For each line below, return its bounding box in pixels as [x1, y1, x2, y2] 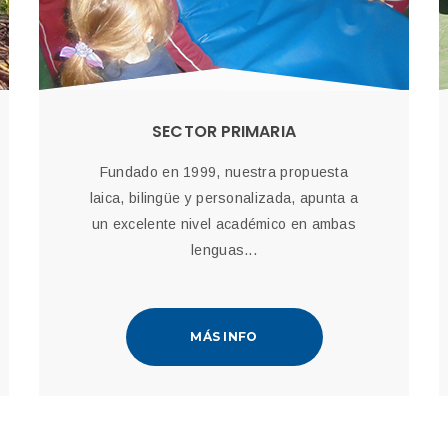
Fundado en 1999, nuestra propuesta [99, 164, 349, 180]
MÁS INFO [190, 329, 258, 344]
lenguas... [191, 242, 257, 258]
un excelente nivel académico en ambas [91, 216, 357, 232]
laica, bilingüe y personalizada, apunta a [89, 190, 359, 206]
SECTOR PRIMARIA [152, 120, 296, 143]
